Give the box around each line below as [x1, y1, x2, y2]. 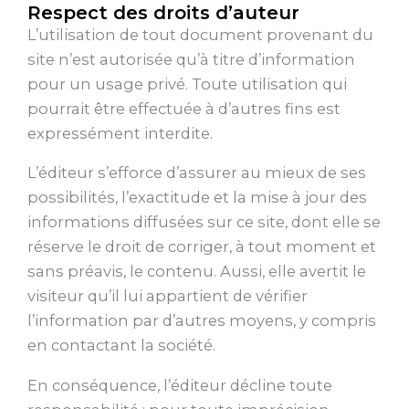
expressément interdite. [27, 124, 213, 143]
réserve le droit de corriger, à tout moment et [27, 237, 376, 257]
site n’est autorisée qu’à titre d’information [27, 50, 355, 69]
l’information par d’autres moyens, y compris [27, 311, 376, 330]
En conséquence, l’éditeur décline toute [27, 375, 332, 394]
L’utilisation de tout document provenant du [27, 26, 373, 45]
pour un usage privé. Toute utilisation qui [27, 75, 347, 94]
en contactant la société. [27, 336, 215, 355]
